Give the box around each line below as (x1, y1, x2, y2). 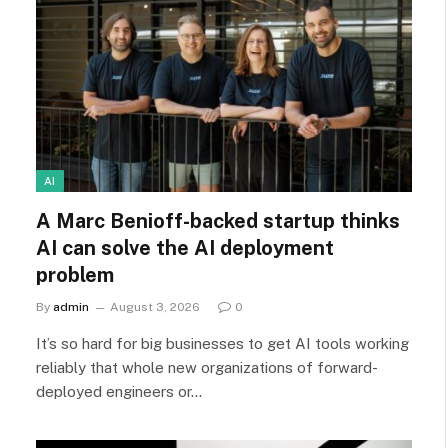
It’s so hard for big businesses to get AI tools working (36, 335, 409, 353)
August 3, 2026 (110, 300, 200, 315)
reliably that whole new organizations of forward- (36, 359, 378, 377)
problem (36, 263, 114, 288)
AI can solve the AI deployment (36, 236, 334, 261)
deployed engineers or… (36, 383, 202, 401)
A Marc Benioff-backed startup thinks (36, 209, 400, 234)
